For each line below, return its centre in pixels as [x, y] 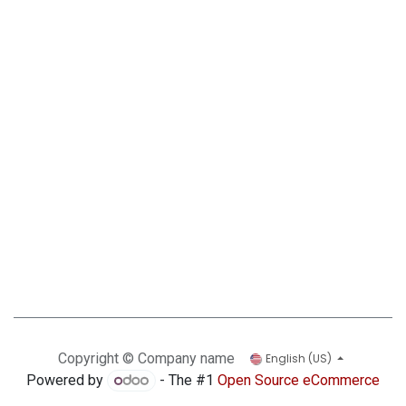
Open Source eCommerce [299, 380]
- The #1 [187, 380]
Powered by [66, 380]
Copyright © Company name [146, 358]
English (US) [299, 358]
